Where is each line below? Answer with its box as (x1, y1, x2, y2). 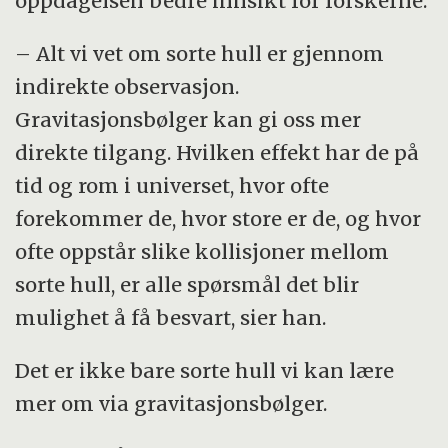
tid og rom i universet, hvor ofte (15, 173, 330, 199)
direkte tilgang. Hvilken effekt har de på (15, 140, 420, 166)
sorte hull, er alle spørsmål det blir (15, 272, 360, 298)
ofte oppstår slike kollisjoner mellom (15, 239, 390, 265)
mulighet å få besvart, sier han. (15, 305, 327, 331)
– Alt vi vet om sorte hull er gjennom (15, 41, 385, 67)
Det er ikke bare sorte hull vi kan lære (15, 358, 395, 384)
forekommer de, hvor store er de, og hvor (15, 206, 422, 232)
